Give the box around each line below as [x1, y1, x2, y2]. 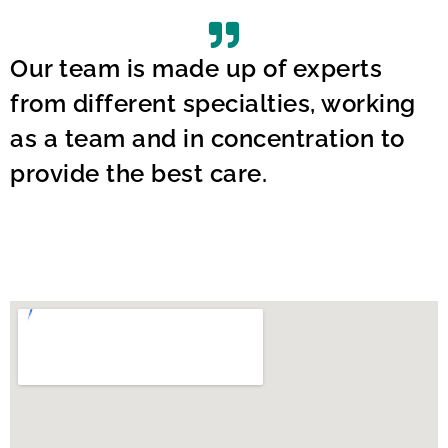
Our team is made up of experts [10, 53, 382, 83]
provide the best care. [10, 158, 267, 188]
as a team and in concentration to [10, 123, 405, 153]
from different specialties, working [10, 88, 416, 118]
